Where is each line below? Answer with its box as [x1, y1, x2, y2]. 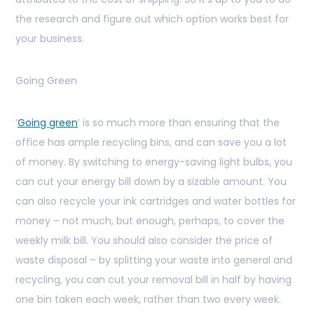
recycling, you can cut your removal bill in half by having [15, 273, 292, 287]
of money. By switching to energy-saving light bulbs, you [15, 155, 292, 170]
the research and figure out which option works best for [15, 12, 289, 27]
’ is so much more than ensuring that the [78, 116, 280, 130]
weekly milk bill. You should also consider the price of [15, 233, 273, 248]
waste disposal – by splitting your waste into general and [15, 253, 292, 268]
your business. [15, 32, 84, 46]
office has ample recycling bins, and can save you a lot [15, 135, 287, 150]
